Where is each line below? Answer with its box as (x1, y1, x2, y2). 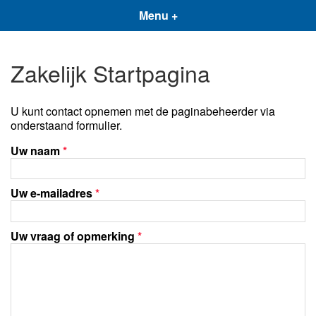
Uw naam (11, 142, 63, 159)
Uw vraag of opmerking (11, 227, 138, 244)
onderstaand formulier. (11, 116, 122, 133)
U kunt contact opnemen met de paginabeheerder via (11, 102, 275, 119)
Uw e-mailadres (11, 185, 95, 202)
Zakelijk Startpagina (11, 56, 210, 90)
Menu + (138, 7, 178, 23)
